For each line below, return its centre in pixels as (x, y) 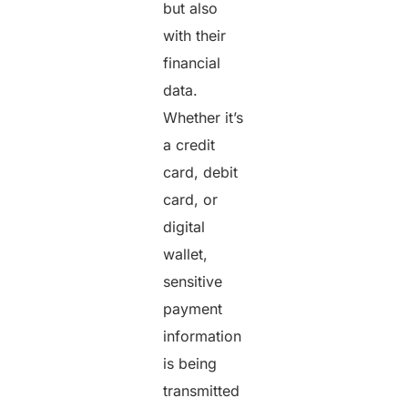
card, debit (201, 172)
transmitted (202, 390)
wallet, (186, 254)
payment (193, 308)
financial (192, 62)
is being (190, 363)
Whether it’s (204, 117)
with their (195, 35)
